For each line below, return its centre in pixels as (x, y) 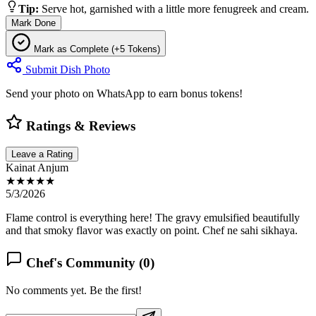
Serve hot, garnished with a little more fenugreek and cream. (175, 8)
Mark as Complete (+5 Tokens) (96, 49)
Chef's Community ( (83, 263)
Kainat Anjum (37, 168)
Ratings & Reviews (79, 126)
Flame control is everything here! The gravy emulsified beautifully (153, 218)
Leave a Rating (42, 154)
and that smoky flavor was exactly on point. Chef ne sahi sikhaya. (152, 231)
